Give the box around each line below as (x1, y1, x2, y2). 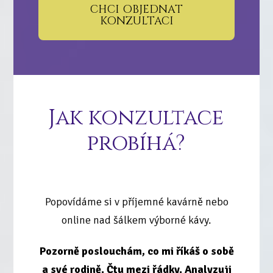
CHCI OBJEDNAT (90, 2, 183, 18)
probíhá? (87, 129, 185, 158)
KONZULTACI (99, 13, 174, 29)
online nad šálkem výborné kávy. (62, 213, 211, 227)
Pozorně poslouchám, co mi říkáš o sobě (39, 244, 234, 258)
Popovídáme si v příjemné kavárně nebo (44, 194, 229, 208)
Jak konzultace (48, 103, 224, 132)
